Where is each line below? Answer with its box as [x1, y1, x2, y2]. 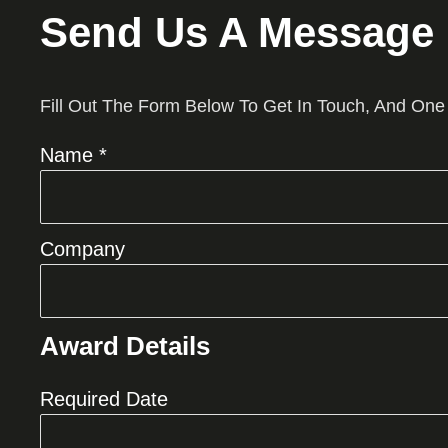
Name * [40, 144, 107, 167]
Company [40, 238, 125, 261]
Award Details [40, 331, 210, 362]
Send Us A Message [40, 9, 434, 57]
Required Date [40, 388, 168, 411]
